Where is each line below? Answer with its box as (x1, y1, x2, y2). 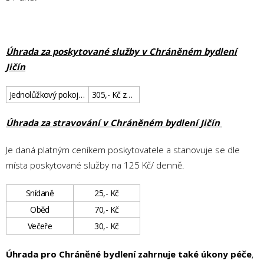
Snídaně (25, 187, 54, 199)
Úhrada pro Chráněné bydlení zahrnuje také (6, 248, 199, 260)
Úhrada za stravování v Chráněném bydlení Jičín (6, 117, 222, 128)
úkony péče (201, 248, 252, 260)
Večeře (27, 220, 52, 232)
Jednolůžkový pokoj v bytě (78, 89, 85, 100)
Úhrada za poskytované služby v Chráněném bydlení (6, 45, 237, 57)
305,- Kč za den (126, 89, 133, 100)
